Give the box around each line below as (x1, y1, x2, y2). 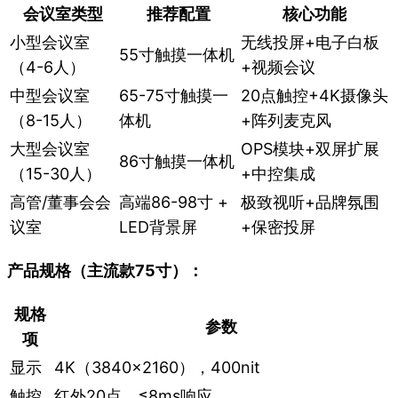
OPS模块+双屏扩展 (241, 139, 379, 159)
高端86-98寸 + (119, 193, 228, 212)
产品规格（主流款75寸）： (7, 261, 203, 281)
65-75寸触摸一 (119, 86, 228, 106)
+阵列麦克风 (241, 111, 331, 131)
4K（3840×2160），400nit (54, 358, 260, 378)
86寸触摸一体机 (119, 152, 235, 171)
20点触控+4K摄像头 (241, 86, 388, 106)
